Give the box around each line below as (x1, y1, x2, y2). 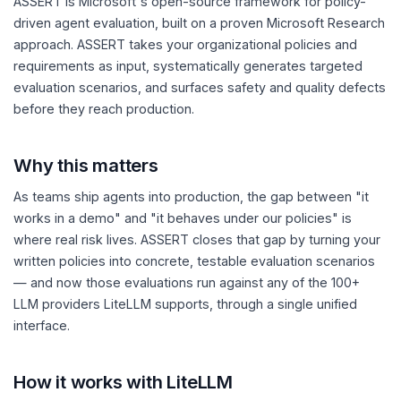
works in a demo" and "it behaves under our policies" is (13, 210, 352, 226)
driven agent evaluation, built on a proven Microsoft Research (13, 15, 385, 31)
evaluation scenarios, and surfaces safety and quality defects (13, 80, 386, 96)
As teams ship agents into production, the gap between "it (13, 189, 369, 204)
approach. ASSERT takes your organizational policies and (13, 37, 357, 53)
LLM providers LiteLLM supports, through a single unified (13, 296, 357, 311)
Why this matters (13, 153, 158, 176)
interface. (13, 318, 70, 333)
